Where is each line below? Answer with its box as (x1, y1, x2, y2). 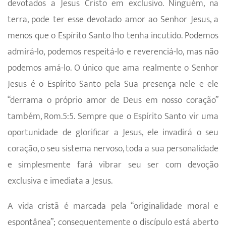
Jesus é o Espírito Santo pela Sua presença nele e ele (8, 77, 218, 92)
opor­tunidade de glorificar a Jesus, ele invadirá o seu (8, 125, 218, 140)
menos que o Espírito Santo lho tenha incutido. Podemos (8, 28, 218, 43)
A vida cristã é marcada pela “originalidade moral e (8, 199, 218, 214)
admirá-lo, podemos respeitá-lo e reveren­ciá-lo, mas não (8, 44, 218, 60)
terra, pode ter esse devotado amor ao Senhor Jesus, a (8, 12, 218, 27)
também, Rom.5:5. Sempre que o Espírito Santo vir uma (8, 109, 218, 124)
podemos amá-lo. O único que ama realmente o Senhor (8, 61, 218, 76)
